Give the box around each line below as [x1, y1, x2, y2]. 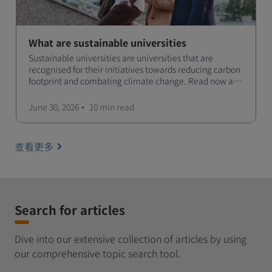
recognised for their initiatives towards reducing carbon [29, 63, 240, 75]
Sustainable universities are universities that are [29, 52, 213, 64]
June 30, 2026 [29, 101, 79, 113]
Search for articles [15, 201, 125, 219]
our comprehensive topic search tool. [15, 246, 180, 260]
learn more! [29, 86, 73, 98]
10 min [89, 101, 115, 113]
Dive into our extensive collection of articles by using [15, 231, 246, 246]
